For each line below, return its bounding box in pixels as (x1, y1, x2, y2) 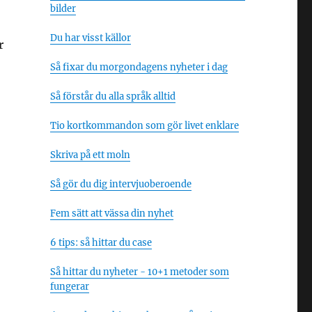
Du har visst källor (49, 32, 131, 44)
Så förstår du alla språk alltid (49, 91, 175, 102)
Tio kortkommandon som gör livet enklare (49, 120, 239, 132)
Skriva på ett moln (49, 149, 130, 161)
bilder (49, 3, 76, 15)
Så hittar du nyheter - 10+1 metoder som (49, 266, 229, 278)
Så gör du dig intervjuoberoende (49, 178, 192, 190)
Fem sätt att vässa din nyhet (49, 208, 173, 219)
